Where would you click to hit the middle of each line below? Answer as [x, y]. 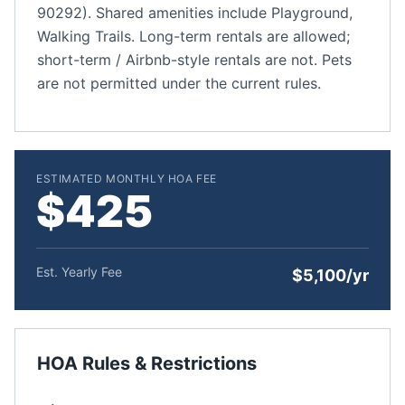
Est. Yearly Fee [79, 272]
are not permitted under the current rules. [179, 83]
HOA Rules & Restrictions [147, 363]
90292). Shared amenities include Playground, [195, 13]
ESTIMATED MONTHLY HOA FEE [127, 179]
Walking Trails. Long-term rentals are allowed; [193, 36]
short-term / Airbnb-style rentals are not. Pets [194, 60]
